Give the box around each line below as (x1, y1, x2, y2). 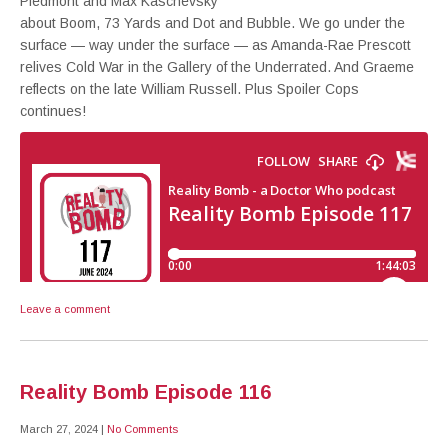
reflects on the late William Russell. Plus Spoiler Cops (20, 81, 359, 97)
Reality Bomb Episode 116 (20, 381, 271, 403)
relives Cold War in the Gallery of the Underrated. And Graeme (20, 59, 414, 75)
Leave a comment (20, 303, 110, 315)
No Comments (107, 423, 178, 435)
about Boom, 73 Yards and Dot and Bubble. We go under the (20, 15, 405, 31)
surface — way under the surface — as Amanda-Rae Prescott (20, 37, 411, 53)
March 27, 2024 (20, 423, 98, 435)
